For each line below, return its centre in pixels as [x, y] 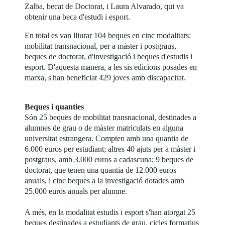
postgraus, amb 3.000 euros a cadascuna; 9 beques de [109, 159]
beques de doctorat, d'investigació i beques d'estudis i [109, 56]
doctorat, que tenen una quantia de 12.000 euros [101, 170]
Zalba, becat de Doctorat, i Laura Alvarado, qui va [104, 6]
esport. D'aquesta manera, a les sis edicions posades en [111, 67]
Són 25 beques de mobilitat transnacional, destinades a [111, 117]
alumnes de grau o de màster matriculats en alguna [104, 128]
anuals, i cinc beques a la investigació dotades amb [105, 180]
